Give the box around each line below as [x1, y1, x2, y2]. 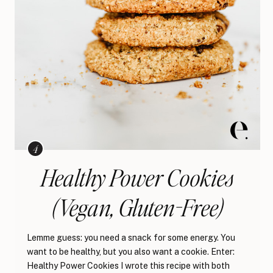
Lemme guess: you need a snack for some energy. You [27, 233, 235, 243]
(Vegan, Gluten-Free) [51, 192, 224, 222]
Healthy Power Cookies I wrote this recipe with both [27, 261, 230, 271]
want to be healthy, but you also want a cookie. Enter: [27, 247, 235, 257]
